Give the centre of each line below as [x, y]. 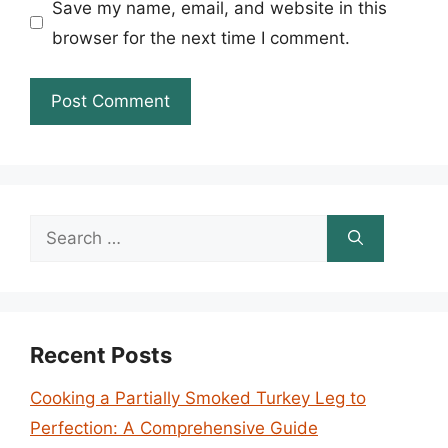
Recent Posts [101, 355]
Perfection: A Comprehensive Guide [174, 428]
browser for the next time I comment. [200, 37]
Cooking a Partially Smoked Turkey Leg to [198, 398]
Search [57, 229]
